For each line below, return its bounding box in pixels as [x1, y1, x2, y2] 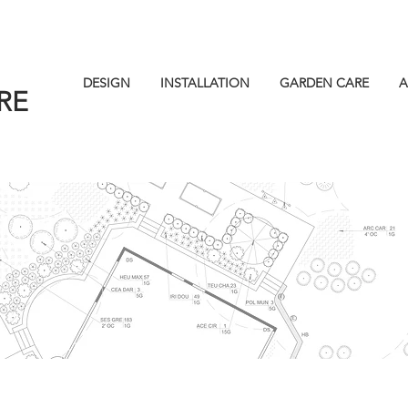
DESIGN [82, 75, 130, 91]
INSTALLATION [159, 75, 250, 91]
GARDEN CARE [279, 75, 369, 91]
